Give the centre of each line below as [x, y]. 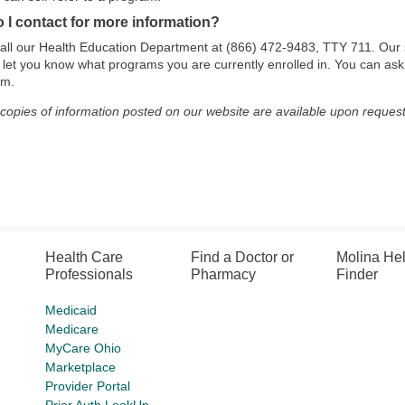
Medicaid [71, 310]
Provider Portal [88, 386]
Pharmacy [224, 274]
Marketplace [81, 367]
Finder [357, 274]
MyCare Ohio [84, 348]
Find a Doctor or [243, 257]
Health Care [85, 257]
